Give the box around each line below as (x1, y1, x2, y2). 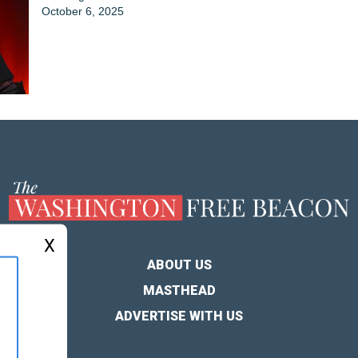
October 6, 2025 (42, 4, 124, 18)
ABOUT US (146, 257, 212, 273)
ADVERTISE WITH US (115, 308, 243, 324)
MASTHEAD (142, 283, 216, 299)
